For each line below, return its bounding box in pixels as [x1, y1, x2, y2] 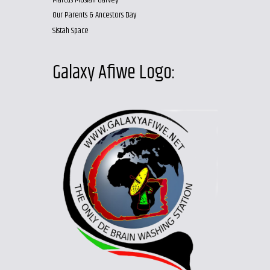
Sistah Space [52, 24, 89, 37]
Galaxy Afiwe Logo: [52, 57, 175, 87]
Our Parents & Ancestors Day [52, 8, 136, 22]
